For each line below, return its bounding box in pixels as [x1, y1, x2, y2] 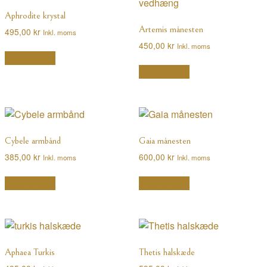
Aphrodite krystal [5, 10, 66, 21]
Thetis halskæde [138, 246, 195, 257]
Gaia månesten [138, 135, 191, 147]
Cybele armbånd [5, 135, 61, 147]
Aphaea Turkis [5, 246, 55, 257]
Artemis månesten [138, 24, 203, 35]
